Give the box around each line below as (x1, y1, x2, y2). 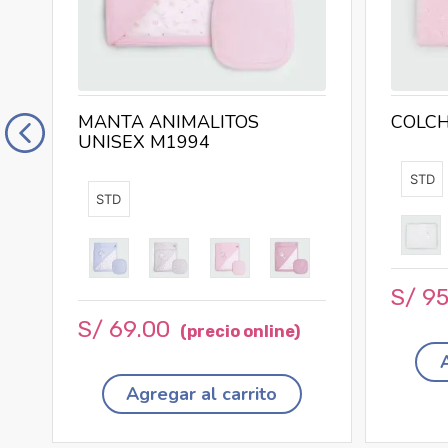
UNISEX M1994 (77, 130, 210, 154)
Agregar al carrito (126, 382, 278, 406)
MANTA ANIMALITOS (77, 110, 259, 134)
